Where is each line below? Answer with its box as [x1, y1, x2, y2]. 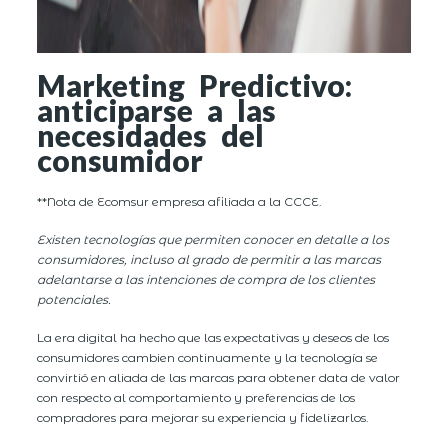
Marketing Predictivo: [37, 67, 353, 104]
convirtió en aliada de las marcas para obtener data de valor [37, 369, 401, 385]
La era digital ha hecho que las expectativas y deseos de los [37, 329, 390, 345]
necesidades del [37, 117, 265, 154]
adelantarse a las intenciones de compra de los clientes [37, 271, 376, 287]
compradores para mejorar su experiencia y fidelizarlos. [37, 409, 370, 425]
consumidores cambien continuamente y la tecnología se [37, 349, 379, 365]
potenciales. [37, 291, 112, 307]
